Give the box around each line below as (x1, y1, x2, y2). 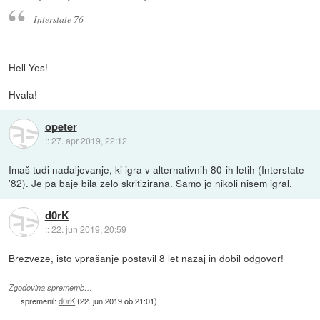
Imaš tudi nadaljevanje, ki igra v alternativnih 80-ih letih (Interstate (9, 161, 305, 176)
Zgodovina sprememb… (9, 281, 93, 293)
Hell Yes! (9, 59, 49, 74)
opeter (44, 119, 77, 135)
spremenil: (21, 294, 59, 306)
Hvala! (9, 86, 38, 101)
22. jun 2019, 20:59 (51, 223, 126, 236)
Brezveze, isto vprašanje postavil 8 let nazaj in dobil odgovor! (9, 250, 284, 265)
